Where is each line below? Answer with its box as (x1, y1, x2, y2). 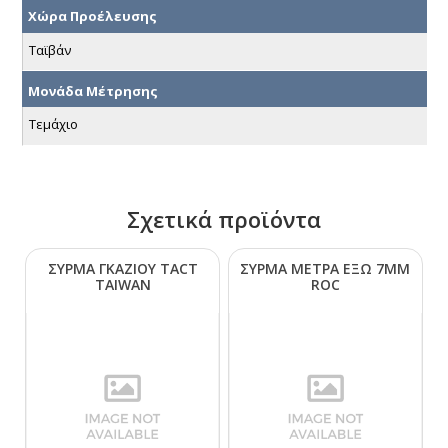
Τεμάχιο (29, 115, 78, 134)
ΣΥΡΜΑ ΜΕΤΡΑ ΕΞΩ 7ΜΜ (240, 259, 411, 279)
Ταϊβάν (29, 40, 71, 59)
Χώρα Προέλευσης (28, 7, 157, 26)
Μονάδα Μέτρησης (28, 81, 158, 100)
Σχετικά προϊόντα (127, 204, 321, 235)
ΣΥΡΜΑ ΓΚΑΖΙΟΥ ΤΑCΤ (47, 259, 198, 279)
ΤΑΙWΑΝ (94, 275, 151, 295)
